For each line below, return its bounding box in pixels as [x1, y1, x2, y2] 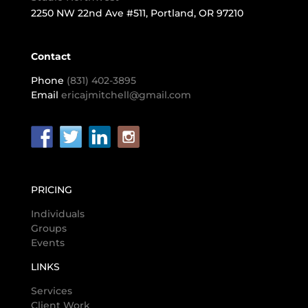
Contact [30, 49, 71, 63]
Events [30, 236, 65, 249]
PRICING [30, 184, 72, 196]
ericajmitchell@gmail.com [60, 88, 191, 101]
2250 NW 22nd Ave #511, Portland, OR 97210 [30, 6, 243, 19]
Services [30, 285, 72, 297]
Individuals [30, 208, 85, 220]
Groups [30, 222, 67, 234]
